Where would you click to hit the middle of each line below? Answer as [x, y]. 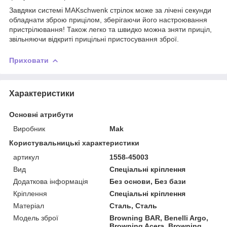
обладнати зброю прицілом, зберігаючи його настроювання [108, 20]
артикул [26, 157]
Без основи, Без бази [148, 181]
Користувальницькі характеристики [74, 143]
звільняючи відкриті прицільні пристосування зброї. [94, 39]
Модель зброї [36, 218]
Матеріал [29, 205]
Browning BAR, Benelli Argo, [159, 218]
